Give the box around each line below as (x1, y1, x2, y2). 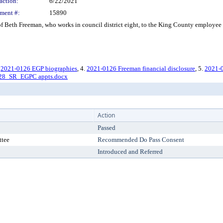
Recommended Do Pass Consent (98, 136, 184, 143)
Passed (98, 124, 115, 131)
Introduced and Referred (98, 148, 163, 155)
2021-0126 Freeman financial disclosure (87, 65, 195, 72)
